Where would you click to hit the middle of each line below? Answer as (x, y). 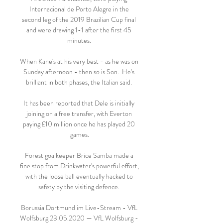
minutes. (80, 40)
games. (80, 134)
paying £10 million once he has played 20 (79, 124)
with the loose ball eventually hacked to (79, 176)
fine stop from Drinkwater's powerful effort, (79, 166)
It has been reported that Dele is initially (79, 103)
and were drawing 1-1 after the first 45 (79, 30)
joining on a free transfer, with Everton (79, 113)
